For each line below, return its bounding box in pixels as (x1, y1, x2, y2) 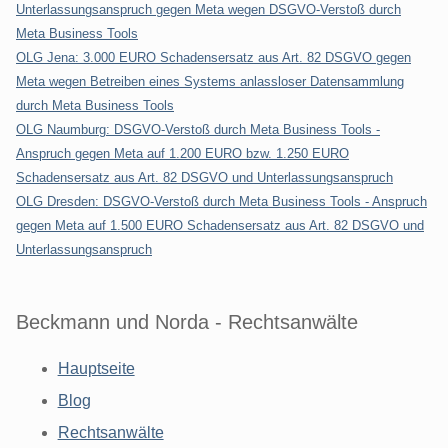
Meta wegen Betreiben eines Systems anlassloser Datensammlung (16, 73, 404, 89)
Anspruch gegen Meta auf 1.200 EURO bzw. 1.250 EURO (16, 145, 349, 161)
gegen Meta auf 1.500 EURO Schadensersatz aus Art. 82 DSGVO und (16, 217, 424, 233)
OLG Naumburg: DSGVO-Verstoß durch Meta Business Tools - (16, 121, 380, 137)
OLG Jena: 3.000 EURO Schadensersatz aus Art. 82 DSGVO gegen (16, 49, 411, 65)
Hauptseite (57, 359, 135, 377)
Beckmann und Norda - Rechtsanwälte (16, 310, 358, 333)
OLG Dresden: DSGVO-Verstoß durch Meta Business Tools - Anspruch (16, 193, 427, 209)
